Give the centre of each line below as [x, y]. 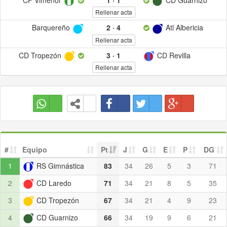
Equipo [35, 149]
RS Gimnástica [59, 165]
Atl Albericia [184, 28]
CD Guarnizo [56, 217]
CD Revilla [173, 55]
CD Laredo [53, 183]
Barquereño [52, 28]
